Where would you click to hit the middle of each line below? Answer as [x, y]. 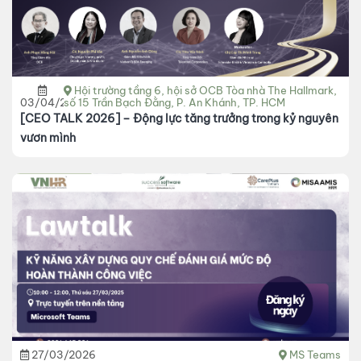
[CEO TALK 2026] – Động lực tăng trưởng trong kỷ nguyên [179, 119]
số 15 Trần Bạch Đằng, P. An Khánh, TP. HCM [175, 103]
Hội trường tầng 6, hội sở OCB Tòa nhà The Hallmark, [206, 91]
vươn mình [48, 138]
